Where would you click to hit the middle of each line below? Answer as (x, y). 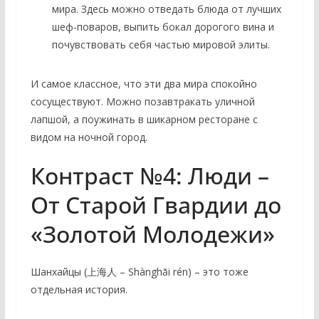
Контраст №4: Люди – (150, 175)
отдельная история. (79, 289)
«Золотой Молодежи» (152, 234)
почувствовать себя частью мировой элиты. (161, 44)
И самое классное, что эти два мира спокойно (143, 83)
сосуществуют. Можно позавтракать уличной (142, 101)
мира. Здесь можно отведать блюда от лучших (166, 9)
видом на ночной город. (89, 137)
